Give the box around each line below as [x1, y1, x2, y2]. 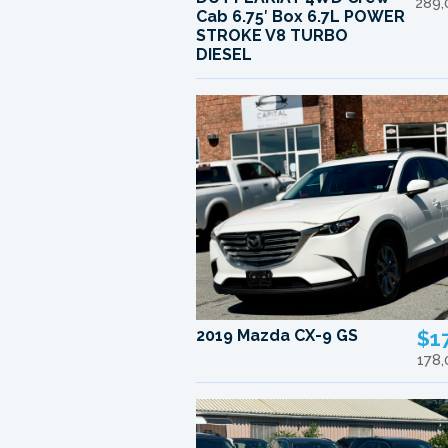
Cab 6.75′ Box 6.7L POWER [196, 7, 406, 27]
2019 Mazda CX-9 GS [196, 325, 359, 345]
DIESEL [196, 45, 253, 65]
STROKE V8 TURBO [196, 26, 349, 46]
